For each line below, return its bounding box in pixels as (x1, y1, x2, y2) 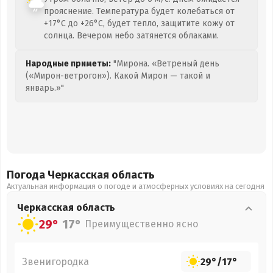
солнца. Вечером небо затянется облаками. (44, 30, 219, 41)
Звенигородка (22, 255, 89, 268)
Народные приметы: (26, 58, 111, 69)
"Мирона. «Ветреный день (111, 58, 219, 69)
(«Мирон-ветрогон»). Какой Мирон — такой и (26, 71, 210, 81)
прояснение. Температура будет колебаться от (44, 6, 235, 16)
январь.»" (26, 83, 64, 93)
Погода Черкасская (7, 168, 112, 182)
